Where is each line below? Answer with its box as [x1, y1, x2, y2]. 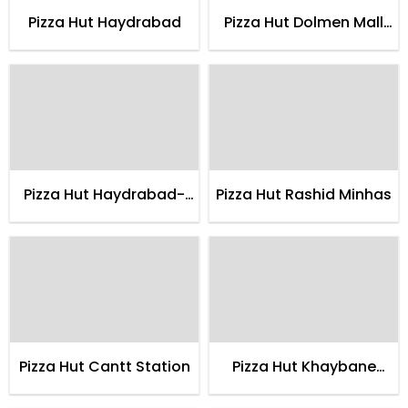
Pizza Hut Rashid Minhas [216, 184, 392, 206]
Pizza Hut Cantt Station [18, 356, 190, 378]
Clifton [279, 33, 329, 55]
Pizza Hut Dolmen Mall [224, 11, 383, 33]
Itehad [280, 378, 328, 400]
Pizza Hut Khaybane [231, 356, 376, 378]
